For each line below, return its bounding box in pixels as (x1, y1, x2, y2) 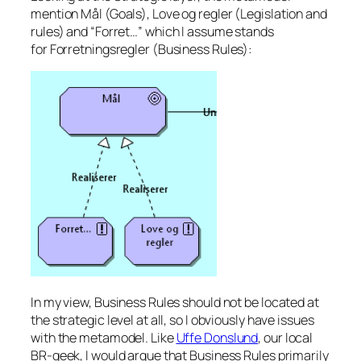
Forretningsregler (49, 39, 150, 58)
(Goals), (102, 4, 152, 23)
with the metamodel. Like (31, 329, 176, 346)
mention (31, 4, 81, 23)
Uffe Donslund (176, 329, 259, 346)
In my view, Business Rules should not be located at (31, 293, 319, 311)
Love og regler (151, 4, 233, 23)
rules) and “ (31, 22, 95, 40)
